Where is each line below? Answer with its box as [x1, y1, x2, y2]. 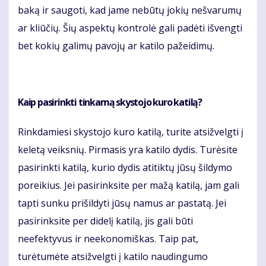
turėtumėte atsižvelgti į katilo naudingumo [18, 250, 208, 264]
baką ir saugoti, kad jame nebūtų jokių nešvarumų [18, 4, 242, 17]
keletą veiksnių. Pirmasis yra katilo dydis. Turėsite [18, 143, 237, 157]
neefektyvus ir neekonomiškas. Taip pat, [18, 232, 198, 246]
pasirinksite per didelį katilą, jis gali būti [18, 214, 193, 228]
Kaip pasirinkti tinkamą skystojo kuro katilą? [18, 96, 202, 109]
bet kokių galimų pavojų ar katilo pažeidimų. [18, 39, 214, 53]
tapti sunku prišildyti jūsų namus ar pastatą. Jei [18, 197, 226, 210]
